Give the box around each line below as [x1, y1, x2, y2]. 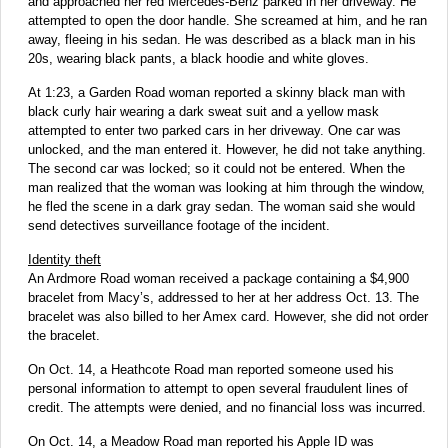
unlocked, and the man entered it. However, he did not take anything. [28, 141, 426, 157]
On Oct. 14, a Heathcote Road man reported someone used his [28, 361, 394, 377]
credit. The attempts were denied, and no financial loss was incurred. [28, 399, 426, 415]
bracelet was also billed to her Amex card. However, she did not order [28, 308, 428, 324]
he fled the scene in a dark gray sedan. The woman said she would [28, 198, 415, 214]
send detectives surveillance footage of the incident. [28, 217, 330, 233]
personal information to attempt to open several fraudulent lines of [28, 380, 408, 396]
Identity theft [28, 251, 101, 267]
